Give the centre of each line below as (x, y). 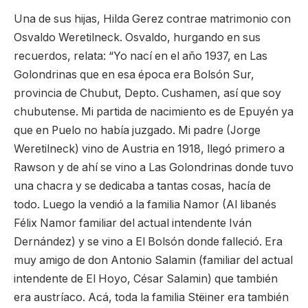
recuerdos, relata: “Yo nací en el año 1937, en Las (141, 56)
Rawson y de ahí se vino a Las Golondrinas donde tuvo (154, 168)
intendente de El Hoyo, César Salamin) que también (146, 279)
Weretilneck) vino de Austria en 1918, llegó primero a (149, 149)
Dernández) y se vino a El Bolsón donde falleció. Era (148, 242)
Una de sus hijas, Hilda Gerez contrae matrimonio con (152, 19)
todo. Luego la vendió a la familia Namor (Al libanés (145, 205)
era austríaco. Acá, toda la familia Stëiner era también (151, 298)
